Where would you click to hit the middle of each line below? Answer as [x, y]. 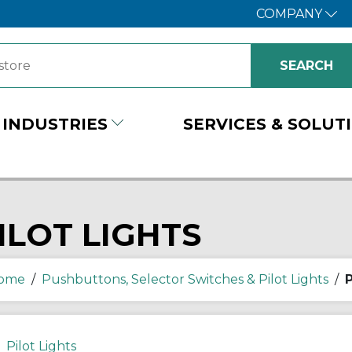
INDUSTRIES [55, 124]
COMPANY [290, 14]
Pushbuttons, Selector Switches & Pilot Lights [185, 279]
